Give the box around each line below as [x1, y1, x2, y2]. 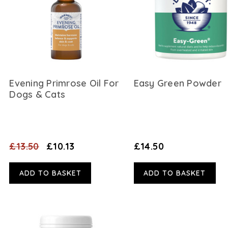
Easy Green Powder [133, 77, 221, 89]
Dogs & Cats [9, 88, 66, 100]
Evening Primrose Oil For [9, 77, 119, 89]
